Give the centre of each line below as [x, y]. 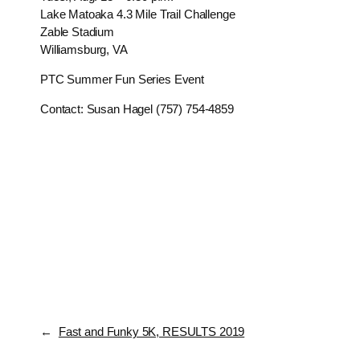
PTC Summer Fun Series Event [122, 79]
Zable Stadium [78, 32]
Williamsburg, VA [84, 49]
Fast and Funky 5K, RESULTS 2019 [151, 331]
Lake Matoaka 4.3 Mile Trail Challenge [138, 14]
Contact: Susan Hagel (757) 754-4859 [137, 109]
